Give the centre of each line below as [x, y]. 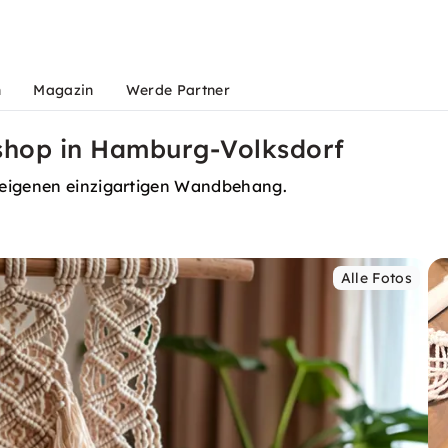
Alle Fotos [376, 278]
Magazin [63, 90]
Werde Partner [177, 90]
